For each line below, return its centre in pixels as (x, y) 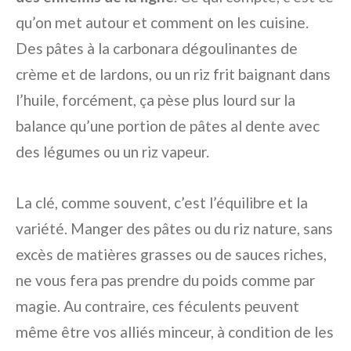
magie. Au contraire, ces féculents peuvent (157, 306)
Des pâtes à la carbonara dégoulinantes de (157, 49)
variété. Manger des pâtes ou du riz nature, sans (174, 229)
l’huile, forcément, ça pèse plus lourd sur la (156, 100)
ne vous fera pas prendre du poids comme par (165, 280)
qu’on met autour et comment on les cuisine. (162, 23)
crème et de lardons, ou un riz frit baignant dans (173, 74)
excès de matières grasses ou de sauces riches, (171, 255)
